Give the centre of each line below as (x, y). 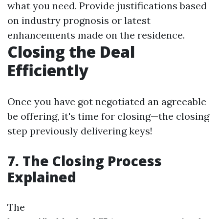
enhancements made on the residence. (96, 35)
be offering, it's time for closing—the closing (108, 116)
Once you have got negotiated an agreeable (107, 102)
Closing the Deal (71, 52)
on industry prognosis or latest (79, 21)
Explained (42, 177)
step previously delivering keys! (80, 131)
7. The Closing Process (85, 161)
